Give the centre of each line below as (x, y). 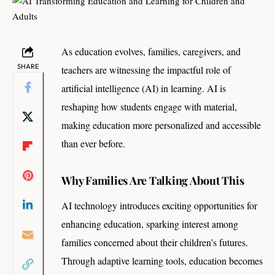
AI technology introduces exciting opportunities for (159, 206)
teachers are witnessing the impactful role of (146, 70)
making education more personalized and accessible (161, 125)
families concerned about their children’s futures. (155, 242)
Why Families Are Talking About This (153, 180)
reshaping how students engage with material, (149, 107)
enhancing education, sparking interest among (150, 224)
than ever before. (93, 144)
